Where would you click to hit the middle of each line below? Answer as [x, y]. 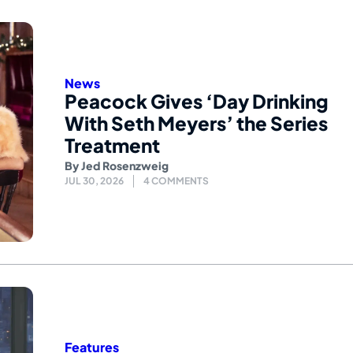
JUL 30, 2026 [94, 180]
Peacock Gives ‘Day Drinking [197, 100]
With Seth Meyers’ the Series [196, 123]
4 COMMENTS [176, 180]
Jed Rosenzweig [125, 165]
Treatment [112, 145]
